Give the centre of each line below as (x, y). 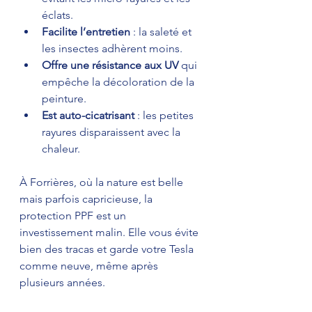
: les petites (165, 115)
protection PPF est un (74, 215)
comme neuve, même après (90, 265)
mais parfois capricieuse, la (87, 198)
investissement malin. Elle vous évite (110, 232)
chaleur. (61, 148)
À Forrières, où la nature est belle (103, 182)
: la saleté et (162, 31)
